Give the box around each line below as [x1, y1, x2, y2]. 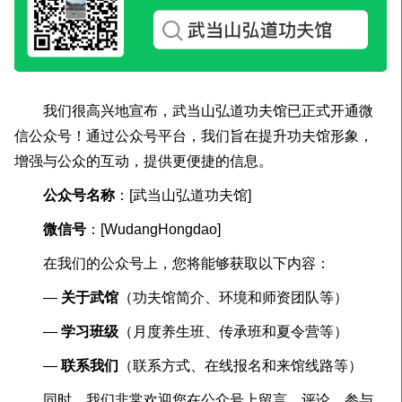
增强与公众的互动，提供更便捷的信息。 [14, 153, 273, 169]
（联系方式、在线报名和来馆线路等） [118, 357, 363, 373]
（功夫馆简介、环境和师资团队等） [118, 289, 348, 305]
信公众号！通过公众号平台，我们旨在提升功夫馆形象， [14, 127, 373, 144]
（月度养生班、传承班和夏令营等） [118, 323, 348, 339]
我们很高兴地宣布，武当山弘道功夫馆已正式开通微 [14, 102, 373, 118]
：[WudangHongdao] [86, 221, 221, 237]
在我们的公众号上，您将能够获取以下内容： [14, 255, 330, 271]
